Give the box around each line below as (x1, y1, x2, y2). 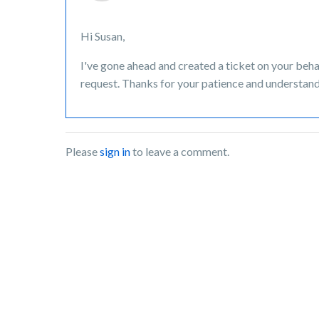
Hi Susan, (80, 29, 125, 43)
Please (66, 145, 100, 158)
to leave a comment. (130, 145, 229, 158)
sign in (100, 145, 130, 158)
